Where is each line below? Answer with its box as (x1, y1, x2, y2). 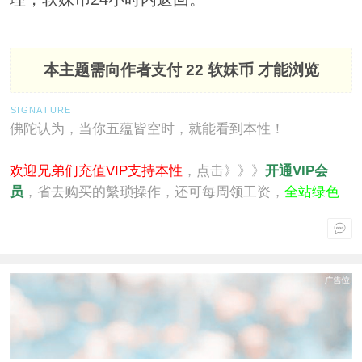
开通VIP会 (264, 163, 328, 179)
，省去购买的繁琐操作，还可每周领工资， (23, 184, 284, 200)
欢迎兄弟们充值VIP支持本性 (9, 163, 183, 179)
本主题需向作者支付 (43, 61, 186, 79)
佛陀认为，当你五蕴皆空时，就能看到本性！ (9, 121, 284, 137)
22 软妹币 (185, 61, 254, 79)
